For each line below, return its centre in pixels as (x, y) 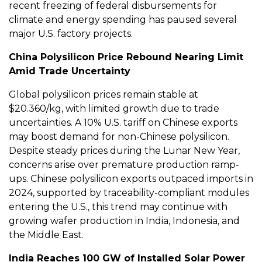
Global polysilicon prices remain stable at (104, 95)
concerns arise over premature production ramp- (124, 165)
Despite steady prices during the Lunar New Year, (124, 151)
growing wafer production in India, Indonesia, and (124, 221)
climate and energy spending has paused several (123, 20)
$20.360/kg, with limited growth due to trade (114, 109)
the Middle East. (46, 235)
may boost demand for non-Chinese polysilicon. (119, 137)
